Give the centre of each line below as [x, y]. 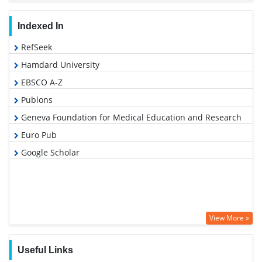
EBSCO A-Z [41, 82]
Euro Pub [38, 135]
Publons [36, 100]
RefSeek [35, 47]
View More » [229, 218]
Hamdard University [59, 65]
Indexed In [40, 26]
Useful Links [45, 250]
